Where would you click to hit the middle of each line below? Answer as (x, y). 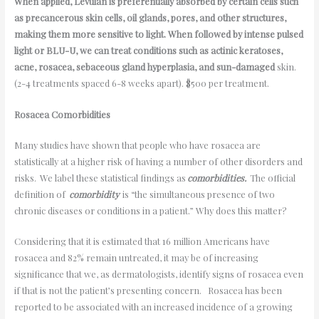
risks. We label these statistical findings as (100, 178)
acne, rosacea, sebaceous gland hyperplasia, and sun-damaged (144, 67)
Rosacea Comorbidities (62, 114)
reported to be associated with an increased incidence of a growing (153, 307)
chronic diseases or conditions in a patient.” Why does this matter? (151, 211)
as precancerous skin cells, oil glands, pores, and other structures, (150, 18)
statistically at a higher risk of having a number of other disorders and (158, 162)
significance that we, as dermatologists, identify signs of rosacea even (158, 274)
